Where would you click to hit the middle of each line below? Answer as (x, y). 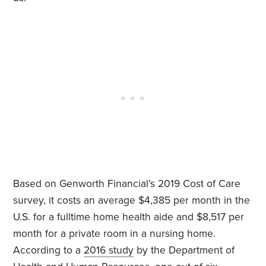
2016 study (109, 251)
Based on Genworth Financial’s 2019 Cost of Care (127, 184)
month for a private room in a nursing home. (115, 234)
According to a (49, 251)
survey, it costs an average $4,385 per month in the (132, 201)
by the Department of (184, 251)
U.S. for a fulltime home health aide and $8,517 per (129, 217)
